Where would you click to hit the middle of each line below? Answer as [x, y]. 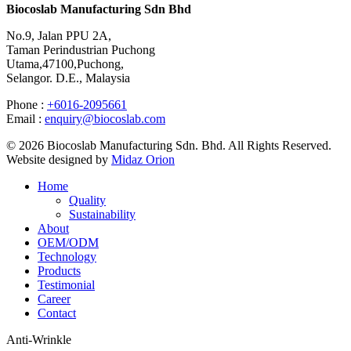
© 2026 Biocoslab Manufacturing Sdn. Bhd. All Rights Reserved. [169, 146]
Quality [87, 201]
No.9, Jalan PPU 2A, [59, 36]
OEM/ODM [68, 243]
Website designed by [59, 160]
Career [54, 299]
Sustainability [102, 215]
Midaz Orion [143, 160]
